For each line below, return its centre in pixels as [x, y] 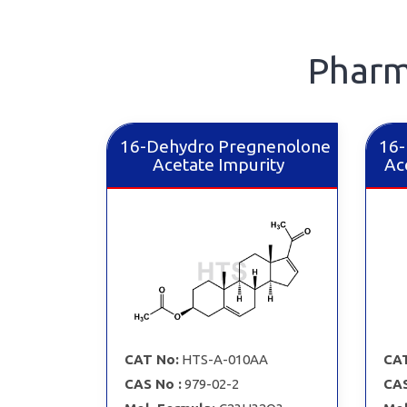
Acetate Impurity [219, 164]
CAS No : [153, 383]
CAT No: [151, 359]
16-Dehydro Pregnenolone [226, 146]
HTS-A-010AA [224, 359]
